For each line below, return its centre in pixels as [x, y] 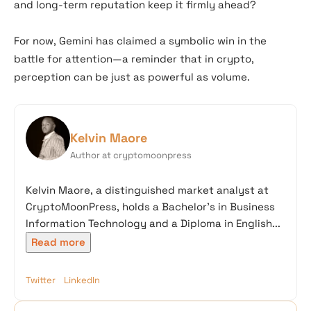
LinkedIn [82, 280]
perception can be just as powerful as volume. [132, 77]
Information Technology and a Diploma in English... [153, 224]
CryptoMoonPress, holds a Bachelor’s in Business [150, 207]
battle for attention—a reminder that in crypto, [134, 59]
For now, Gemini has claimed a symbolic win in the [140, 41]
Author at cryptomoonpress [131, 155]
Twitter [41, 280]
